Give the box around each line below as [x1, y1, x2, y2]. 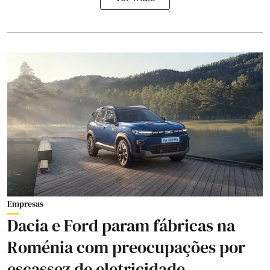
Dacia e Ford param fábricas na [7, 213, 235, 237]
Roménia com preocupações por [7, 235, 245, 259]
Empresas [7, 197, 43, 210]
